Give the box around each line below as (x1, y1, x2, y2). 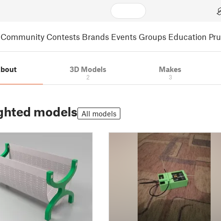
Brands (82, 31, 109, 41)
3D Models (69, 65, 107, 74)
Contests (46, 31, 80, 41)
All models (81, 109, 116, 118)
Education (168, 31, 207, 41)
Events (111, 31, 137, 41)
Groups (139, 31, 166, 41)
